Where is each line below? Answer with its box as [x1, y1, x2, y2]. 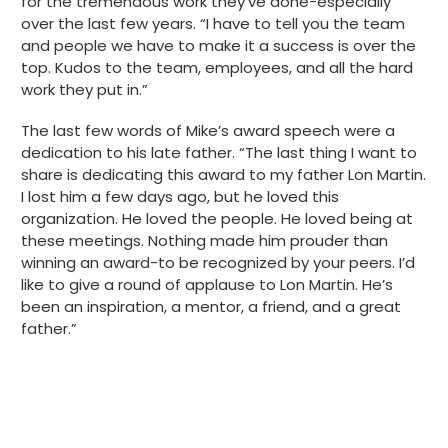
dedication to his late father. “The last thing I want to [21, 142, 417, 164]
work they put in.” [21, 79, 148, 101]
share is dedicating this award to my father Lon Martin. [21, 164, 426, 186]
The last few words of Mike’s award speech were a [21, 120, 395, 142]
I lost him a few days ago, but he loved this [21, 186, 339, 208]
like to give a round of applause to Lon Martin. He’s [21, 274, 393, 296]
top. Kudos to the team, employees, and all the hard [21, 57, 413, 79]
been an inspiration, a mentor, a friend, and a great [21, 296, 401, 318]
